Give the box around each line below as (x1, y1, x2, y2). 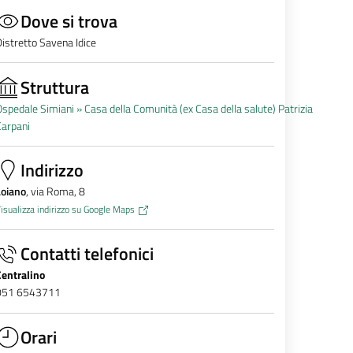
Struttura (20, 74, 89, 100)
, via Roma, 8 (25, 183, 85, 201)
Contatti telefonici (20, 241, 154, 267)
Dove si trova (20, 8, 117, 34)
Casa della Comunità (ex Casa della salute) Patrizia (84, 99, 313, 117)
